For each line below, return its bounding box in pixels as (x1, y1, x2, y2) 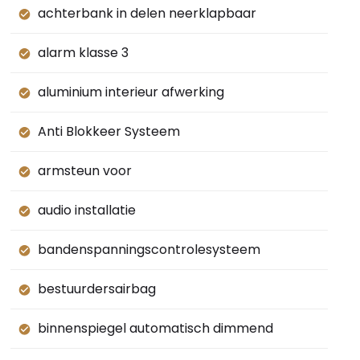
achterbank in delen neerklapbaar (37, 4, 256, 23)
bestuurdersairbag (37, 280, 156, 299)
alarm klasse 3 (37, 43, 129, 63)
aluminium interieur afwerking (37, 83, 224, 102)
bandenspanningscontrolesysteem (37, 240, 260, 260)
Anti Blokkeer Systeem (37, 122, 180, 141)
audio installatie (37, 201, 136, 220)
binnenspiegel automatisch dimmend (37, 319, 273, 338)
